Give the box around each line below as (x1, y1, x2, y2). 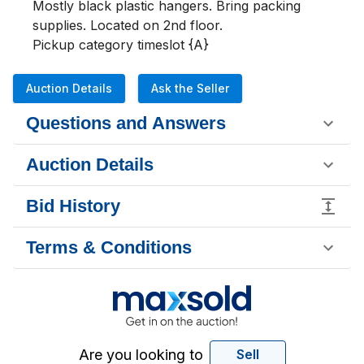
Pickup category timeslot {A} (32, 37, 209, 53)
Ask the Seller (151, 81, 229, 95)
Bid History (26, 196, 120, 216)
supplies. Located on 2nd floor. (32, 17, 227, 33)
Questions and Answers (26, 113, 226, 133)
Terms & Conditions (26, 237, 192, 258)
